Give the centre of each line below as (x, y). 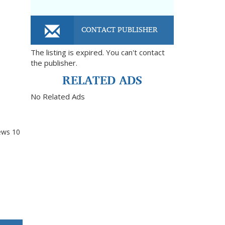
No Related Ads (58, 96)
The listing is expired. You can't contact (98, 52)
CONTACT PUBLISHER (119, 29)
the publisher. (54, 63)
